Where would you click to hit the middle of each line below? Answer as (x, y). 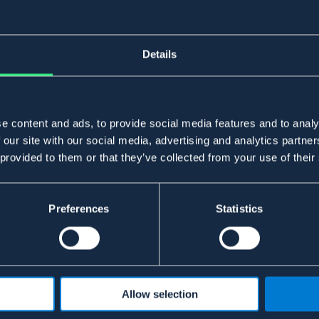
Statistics (239, 209)
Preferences (79, 209)
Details (159, 54)
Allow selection (159, 294)
